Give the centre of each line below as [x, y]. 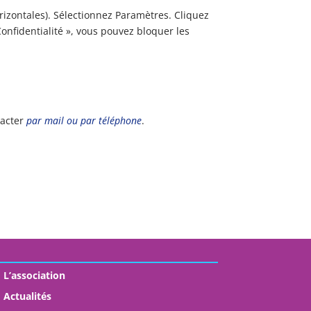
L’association [34, 275]
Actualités [27, 296]
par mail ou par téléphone [84, 120]
